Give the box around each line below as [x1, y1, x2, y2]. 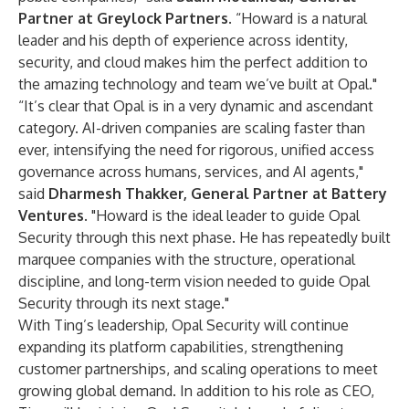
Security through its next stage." [18, 294, 229, 312]
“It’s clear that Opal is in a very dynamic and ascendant [18, 97, 373, 115]
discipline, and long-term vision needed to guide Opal [18, 272, 370, 290]
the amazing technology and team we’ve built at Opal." [18, 75, 377, 93]
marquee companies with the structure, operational [18, 250, 355, 268]
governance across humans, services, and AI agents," [18, 163, 363, 181]
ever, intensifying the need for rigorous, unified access [18, 141, 374, 159]
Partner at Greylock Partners [18, 9, 228, 27]
